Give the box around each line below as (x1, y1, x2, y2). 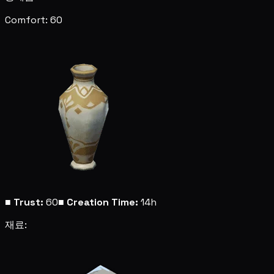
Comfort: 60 (5, 13, 62, 26)
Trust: (13, 195, 43, 209)
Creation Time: (67, 195, 138, 209)
